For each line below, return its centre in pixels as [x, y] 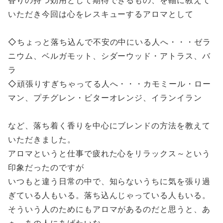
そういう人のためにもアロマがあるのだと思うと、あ [110, 209]
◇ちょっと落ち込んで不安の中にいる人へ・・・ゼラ [110, 41]
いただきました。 [42, 139]
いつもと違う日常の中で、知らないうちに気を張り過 [110, 181]
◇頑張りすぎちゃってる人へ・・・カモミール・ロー [110, 83]
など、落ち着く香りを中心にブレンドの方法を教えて [110, 125]
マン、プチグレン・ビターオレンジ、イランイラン [105, 97]
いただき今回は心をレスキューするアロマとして [101, 13]
